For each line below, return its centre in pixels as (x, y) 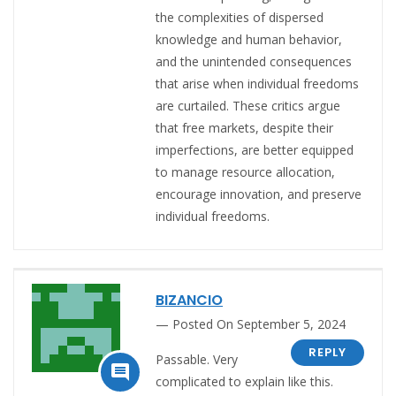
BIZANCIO (189, 300)
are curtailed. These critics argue (248, 105)
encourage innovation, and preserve (259, 194)
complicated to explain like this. (244, 381)
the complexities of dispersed (240, 17)
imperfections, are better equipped (255, 149)
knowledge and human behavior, (249, 39)
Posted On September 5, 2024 (259, 324)
